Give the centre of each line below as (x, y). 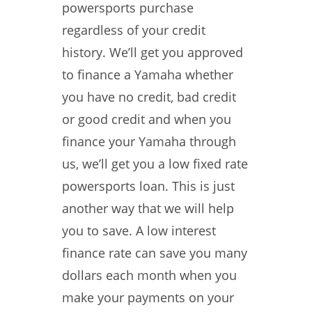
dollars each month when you (149, 275)
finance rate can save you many (155, 253)
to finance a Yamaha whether (148, 75)
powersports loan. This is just (148, 186)
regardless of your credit (134, 30)
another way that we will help (148, 208)
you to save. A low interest (139, 231)
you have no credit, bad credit (149, 97)
